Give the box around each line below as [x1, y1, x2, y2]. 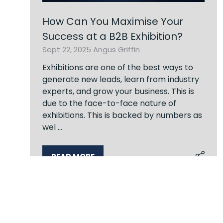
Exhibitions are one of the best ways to [42, 61, 193, 73]
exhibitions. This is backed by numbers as [42, 109, 202, 121]
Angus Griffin [93, 44, 140, 55]
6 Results [30, 192, 65, 204]
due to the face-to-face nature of [42, 97, 176, 109]
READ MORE [51, 151, 95, 162]
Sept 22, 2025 [42, 44, 93, 55]
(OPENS [51, 156, 80, 167]
